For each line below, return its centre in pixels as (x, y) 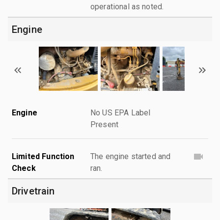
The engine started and (131, 156)
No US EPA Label (121, 112)
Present (105, 124)
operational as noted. (127, 6)
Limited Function (43, 156)
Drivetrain (33, 191)
